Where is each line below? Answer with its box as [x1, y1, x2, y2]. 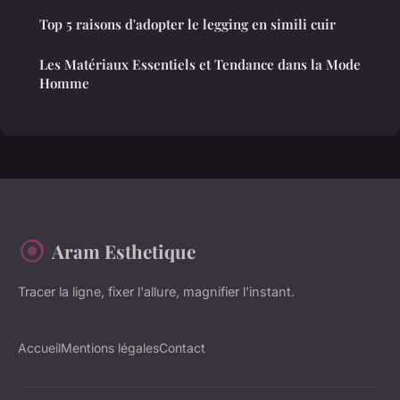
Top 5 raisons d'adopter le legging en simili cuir [39, 14, 336, 33]
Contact [159, 339, 205, 355]
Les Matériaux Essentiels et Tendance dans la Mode [39, 54, 361, 73]
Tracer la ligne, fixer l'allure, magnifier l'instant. [18, 283, 295, 299]
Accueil [18, 339, 61, 355]
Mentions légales [61, 339, 159, 355]
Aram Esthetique [52, 237, 196, 263]
